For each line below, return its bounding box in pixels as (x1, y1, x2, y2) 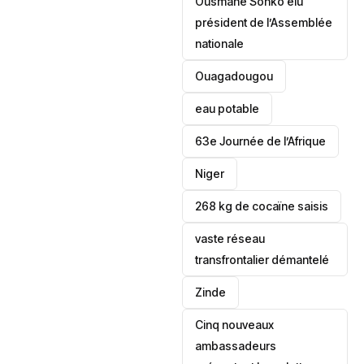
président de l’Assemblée (195, 15, 333, 29)
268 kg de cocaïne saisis (195, 199, 329, 213)
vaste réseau (195, 232, 266, 245)
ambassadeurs (195, 339, 277, 353)
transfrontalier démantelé (195, 253, 330, 266)
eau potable (195, 102, 260, 115)
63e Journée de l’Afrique (195, 134, 327, 148)
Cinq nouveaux (195, 318, 275, 331)
